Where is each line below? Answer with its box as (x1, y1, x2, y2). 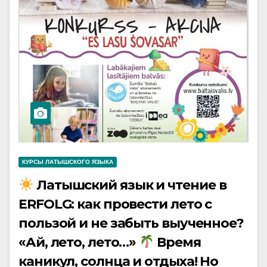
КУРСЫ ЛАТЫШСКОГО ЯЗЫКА (22, 159, 113, 165)
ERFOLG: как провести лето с (18, 196, 212, 212)
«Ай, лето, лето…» (18, 234, 139, 250)
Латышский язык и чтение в (33, 177, 226, 193)
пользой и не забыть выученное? (18, 215, 244, 231)
